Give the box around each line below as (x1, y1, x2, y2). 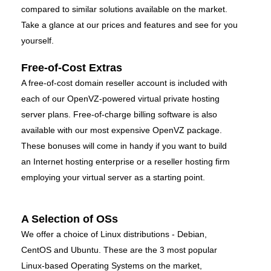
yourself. (21, 35, 54, 45)
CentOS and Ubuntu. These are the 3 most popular (21, 244, 217, 255)
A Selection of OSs (21, 212, 118, 225)
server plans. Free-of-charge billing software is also (21, 109, 217, 119)
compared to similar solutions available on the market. (21, 4, 227, 14)
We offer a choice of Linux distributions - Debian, (21, 229, 207, 239)
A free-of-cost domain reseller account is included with (21, 77, 227, 88)
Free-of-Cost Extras (21, 61, 122, 74)
